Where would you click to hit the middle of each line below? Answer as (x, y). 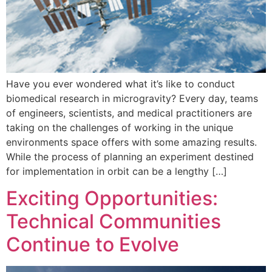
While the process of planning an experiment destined (130, 156)
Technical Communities (114, 222)
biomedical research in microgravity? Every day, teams (132, 98)
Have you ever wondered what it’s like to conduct (121, 83)
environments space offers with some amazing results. (131, 142)
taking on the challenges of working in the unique (120, 127)
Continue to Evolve (93, 245)
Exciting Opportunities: (112, 199)
